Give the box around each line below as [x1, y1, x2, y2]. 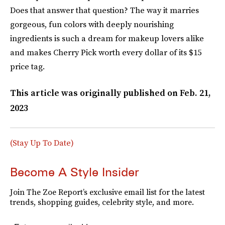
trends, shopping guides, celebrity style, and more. [10, 196, 194, 208]
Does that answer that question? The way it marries [10, 5, 199, 16]
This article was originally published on [10, 87, 180, 99]
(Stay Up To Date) [10, 137, 74, 149]
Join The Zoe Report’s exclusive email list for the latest [10, 186, 205, 198]
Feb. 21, [180, 87, 211, 99]
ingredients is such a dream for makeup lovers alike [10, 33, 204, 44]
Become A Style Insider [10, 165, 139, 180]
